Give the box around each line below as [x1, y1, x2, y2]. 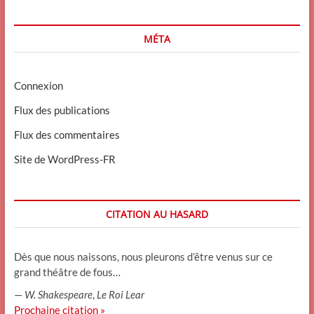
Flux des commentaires [13, 128, 120, 141]
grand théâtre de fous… [13, 265, 121, 278]
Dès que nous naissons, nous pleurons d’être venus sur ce [13, 250, 273, 263]
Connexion [13, 78, 63, 92]
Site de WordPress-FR [13, 152, 116, 165]
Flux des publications [13, 103, 110, 116]
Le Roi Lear [96, 287, 144, 301]
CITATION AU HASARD [105, 207, 208, 221]
